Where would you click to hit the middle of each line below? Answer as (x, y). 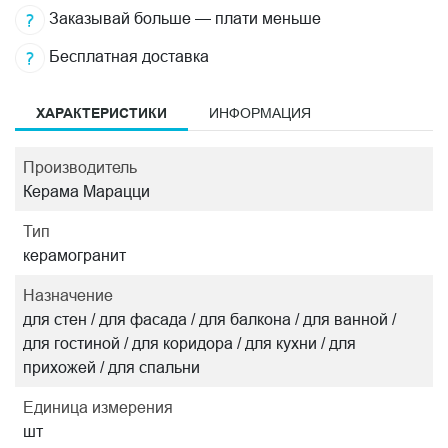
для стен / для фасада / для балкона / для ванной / (209, 319)
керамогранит (74, 255)
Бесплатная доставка (127, 56)
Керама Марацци (86, 191)
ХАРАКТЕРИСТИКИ (101, 113)
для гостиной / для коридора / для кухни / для (189, 343)
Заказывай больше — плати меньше (183, 18)
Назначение (68, 295)
